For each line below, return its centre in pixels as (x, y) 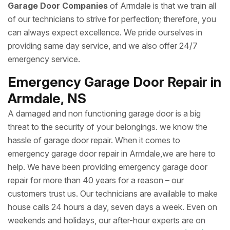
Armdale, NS (47, 98)
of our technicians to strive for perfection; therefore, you (112, 19)
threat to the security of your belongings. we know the (108, 127)
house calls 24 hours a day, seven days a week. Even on (112, 207)
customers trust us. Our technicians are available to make (113, 194)
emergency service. (44, 59)
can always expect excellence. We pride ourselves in (105, 32)
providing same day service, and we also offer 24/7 (103, 46)
